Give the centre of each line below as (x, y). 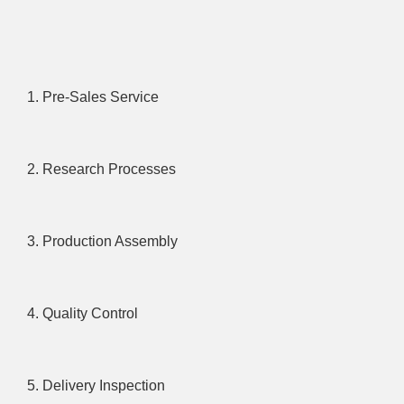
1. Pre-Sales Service (93, 97)
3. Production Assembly (102, 242)
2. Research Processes (101, 170)
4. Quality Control (83, 314)
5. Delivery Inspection (96, 386)
